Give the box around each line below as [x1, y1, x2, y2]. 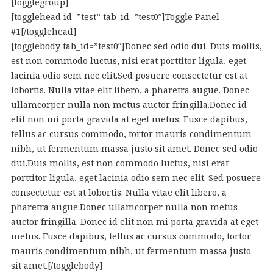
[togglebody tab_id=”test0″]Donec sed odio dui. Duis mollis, [10, 40, 262, 52]
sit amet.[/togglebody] [10, 260, 103, 271]
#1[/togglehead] [10, 26, 77, 37]
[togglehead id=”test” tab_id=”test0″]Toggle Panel [10, 11, 219, 23]
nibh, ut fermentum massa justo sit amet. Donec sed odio [10, 143, 258, 154]
